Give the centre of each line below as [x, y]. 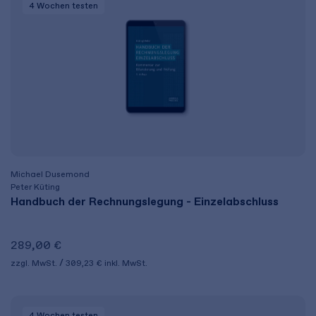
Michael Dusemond [50, 174]
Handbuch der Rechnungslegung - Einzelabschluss [145, 201]
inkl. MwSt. [126, 263]
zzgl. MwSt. [35, 263]
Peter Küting [35, 187]
